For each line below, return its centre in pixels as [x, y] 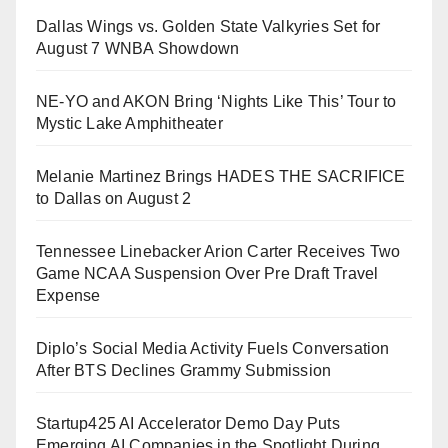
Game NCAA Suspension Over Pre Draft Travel [207, 274]
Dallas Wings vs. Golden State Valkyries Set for [208, 27]
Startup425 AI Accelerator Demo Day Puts [188, 424]
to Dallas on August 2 [114, 199]
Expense [68, 296]
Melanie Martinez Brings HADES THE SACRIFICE [221, 177]
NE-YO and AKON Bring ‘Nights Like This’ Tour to [216, 102]
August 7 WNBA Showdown [138, 49]
